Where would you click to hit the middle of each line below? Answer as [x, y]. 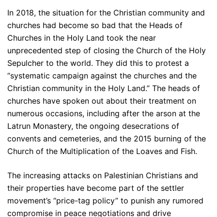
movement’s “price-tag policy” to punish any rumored [105, 201]
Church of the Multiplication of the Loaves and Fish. [102, 151]
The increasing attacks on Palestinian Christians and [103, 176]
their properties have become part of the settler [96, 188]
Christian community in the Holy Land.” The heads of [104, 88]
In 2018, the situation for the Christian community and [106, 13]
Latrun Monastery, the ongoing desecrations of [93, 126]
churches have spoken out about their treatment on [102, 101]
